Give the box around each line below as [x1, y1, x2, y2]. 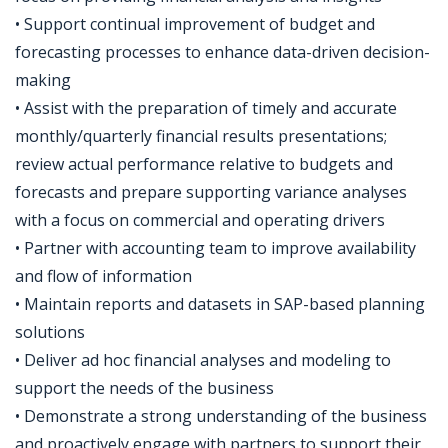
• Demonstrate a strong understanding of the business [15, 405, 427, 427]
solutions [15, 321, 85, 343]
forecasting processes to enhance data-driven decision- [15, 41, 430, 63]
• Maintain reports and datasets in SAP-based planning [15, 293, 425, 315]
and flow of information [15, 265, 192, 287]
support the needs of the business [15, 377, 274, 399]
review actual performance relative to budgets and [15, 153, 393, 175]
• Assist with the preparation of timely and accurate [15, 97, 397, 119]
